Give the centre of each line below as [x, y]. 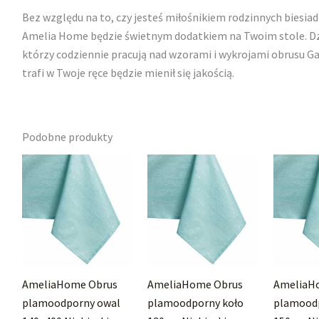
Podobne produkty [67, 137]
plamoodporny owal [71, 302]
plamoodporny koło [196, 302]
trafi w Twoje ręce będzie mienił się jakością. [128, 73]
